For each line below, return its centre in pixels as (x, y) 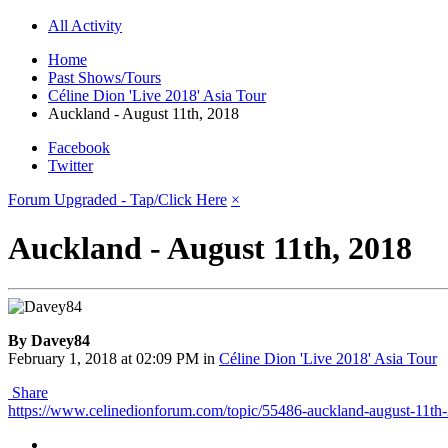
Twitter (70, 165)
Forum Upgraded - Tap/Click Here (117, 199)
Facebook (79, 147)
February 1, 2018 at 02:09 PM (103, 359)
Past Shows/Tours (104, 77)
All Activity (85, 25)
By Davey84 (49, 341)
